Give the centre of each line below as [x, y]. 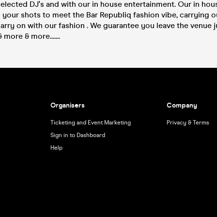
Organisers [67, 105]
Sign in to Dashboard [77, 135]
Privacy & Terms [188, 123]
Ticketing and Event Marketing [90, 123]
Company [182, 105]
